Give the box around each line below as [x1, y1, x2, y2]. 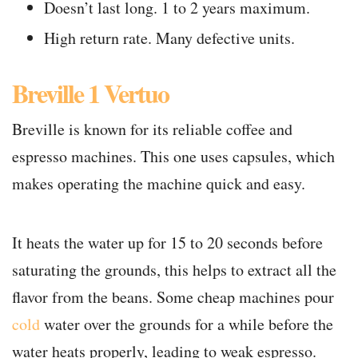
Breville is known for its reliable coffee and [12, 118, 292, 141]
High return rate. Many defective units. [44, 27, 295, 50]
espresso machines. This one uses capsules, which [12, 145, 335, 168]
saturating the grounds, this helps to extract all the [12, 259, 336, 281]
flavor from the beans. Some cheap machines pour [12, 286, 334, 308]
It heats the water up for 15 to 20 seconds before [12, 232, 323, 254]
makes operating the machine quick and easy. [12, 173, 305, 195]
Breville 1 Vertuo [12, 74, 169, 113]
